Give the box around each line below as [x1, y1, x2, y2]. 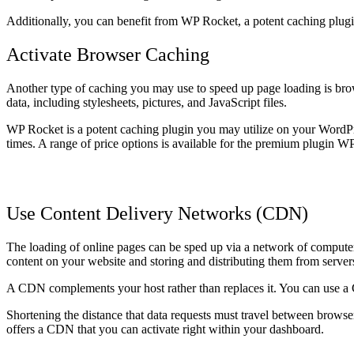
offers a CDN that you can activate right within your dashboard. [6, 322, 324, 337]
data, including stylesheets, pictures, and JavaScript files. [6, 95, 287, 109]
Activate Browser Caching [6, 43, 209, 65]
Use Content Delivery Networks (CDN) [6, 203, 308, 224]
